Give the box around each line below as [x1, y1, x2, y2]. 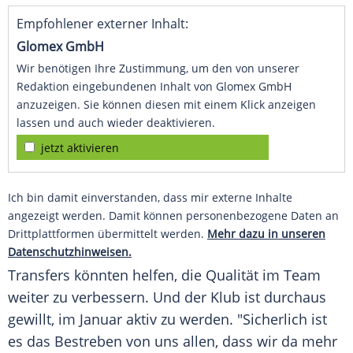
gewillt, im [8, 310, 80, 329]
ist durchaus [240, 288, 326, 307]
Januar [80, 310, 122, 329]
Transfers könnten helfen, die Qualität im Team [8, 266, 321, 285]
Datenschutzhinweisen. [8, 244, 132, 260]
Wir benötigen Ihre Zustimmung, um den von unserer [17, 61, 299, 76]
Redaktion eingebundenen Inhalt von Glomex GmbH [17, 79, 292, 95]
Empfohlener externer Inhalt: [17, 15, 188, 33]
